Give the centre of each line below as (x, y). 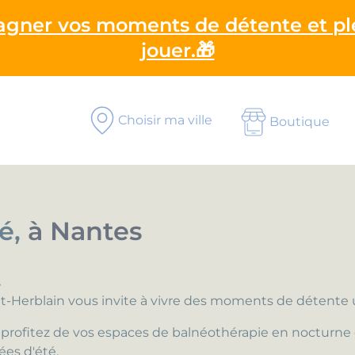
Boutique (300, 122)
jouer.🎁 (177, 50)
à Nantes (85, 231)
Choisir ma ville (165, 120)
